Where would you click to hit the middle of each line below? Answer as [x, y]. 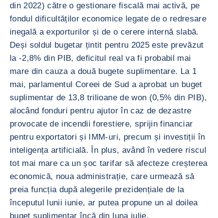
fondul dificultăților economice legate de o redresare [108, 19]
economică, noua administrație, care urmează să [102, 176]
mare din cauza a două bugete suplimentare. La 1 [103, 71]
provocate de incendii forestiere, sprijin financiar [101, 124]
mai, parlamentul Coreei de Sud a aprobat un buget [106, 84]
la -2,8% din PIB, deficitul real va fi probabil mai [100, 58]
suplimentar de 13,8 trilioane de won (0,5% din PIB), [109, 98]
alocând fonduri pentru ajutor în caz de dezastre [101, 111]
